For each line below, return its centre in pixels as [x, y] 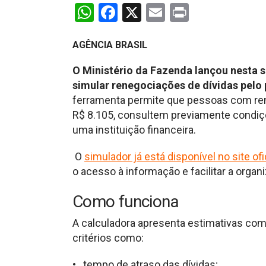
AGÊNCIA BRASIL [110, 45]
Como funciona [126, 201]
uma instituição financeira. [134, 129]
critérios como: [108, 237]
